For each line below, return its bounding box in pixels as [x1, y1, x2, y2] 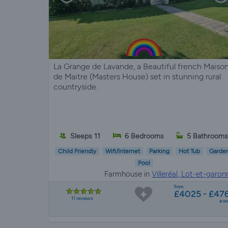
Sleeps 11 [70, 132, 101, 141]
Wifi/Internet [105, 147, 140, 155]
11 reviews [71, 194, 94, 202]
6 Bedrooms [124, 132, 164, 141]
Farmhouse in [104, 169, 152, 179]
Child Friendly [58, 147, 97, 155]
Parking [149, 147, 170, 155]
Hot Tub [179, 147, 201, 155]
